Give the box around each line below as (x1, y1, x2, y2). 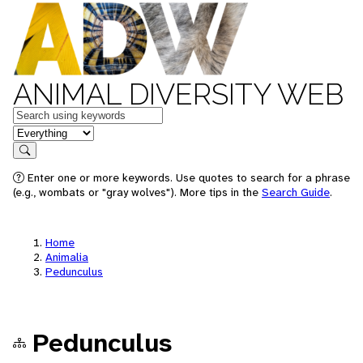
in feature (12, 123, 66, 140)
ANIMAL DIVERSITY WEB (13, 77, 344, 111)
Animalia (45, 250, 88, 264)
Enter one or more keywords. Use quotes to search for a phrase (24, 170, 350, 185)
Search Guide (262, 185, 330, 199)
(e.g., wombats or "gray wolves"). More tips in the (13, 185, 262, 199)
